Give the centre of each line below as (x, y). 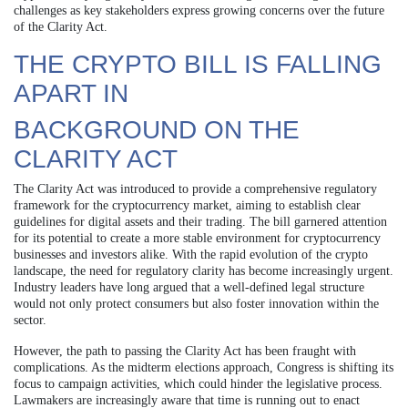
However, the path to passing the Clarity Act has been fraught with (185, 351)
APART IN (71, 93)
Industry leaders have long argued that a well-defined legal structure (189, 287)
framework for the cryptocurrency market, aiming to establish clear (187, 205)
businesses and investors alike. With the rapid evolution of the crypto (191, 254)
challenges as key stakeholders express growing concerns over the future (199, 10)
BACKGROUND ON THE (157, 129)
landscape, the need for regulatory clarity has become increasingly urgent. (204, 270)
